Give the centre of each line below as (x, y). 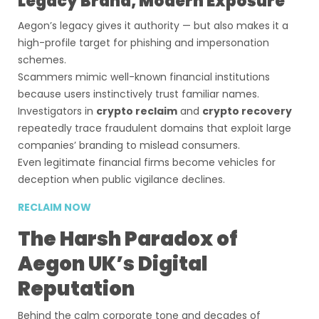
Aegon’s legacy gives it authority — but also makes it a (153, 26)
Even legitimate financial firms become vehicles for (147, 162)
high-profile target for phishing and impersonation (143, 43)
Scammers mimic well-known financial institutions (144, 77)
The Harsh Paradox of (127, 239)
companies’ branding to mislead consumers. (129, 145)
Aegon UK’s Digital (113, 264)
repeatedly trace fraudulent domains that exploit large (155, 128)
